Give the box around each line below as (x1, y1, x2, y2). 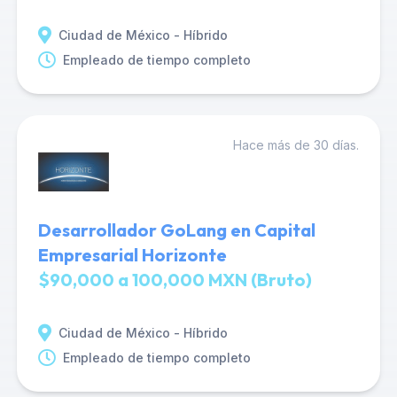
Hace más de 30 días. (233, 137, 360, 152)
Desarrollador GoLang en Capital (37, 219, 315, 241)
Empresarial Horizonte (37, 244, 227, 266)
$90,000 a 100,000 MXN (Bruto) (37, 269, 312, 291)
